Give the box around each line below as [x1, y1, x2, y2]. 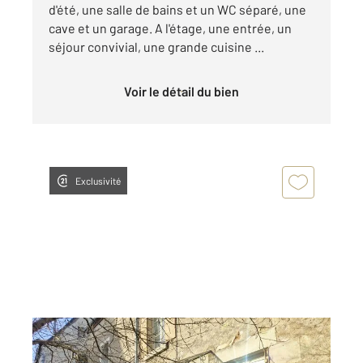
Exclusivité [75, 174, 121, 186]
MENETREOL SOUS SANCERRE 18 [49, 332, 235, 348]
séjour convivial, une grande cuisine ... [49, 38, 264, 54]
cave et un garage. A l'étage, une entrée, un [49, 19, 292, 36]
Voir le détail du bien [131, 83, 239, 99]
